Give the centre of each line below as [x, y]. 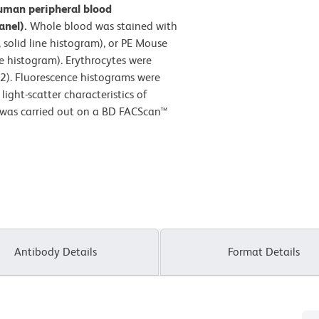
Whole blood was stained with [104, 26]
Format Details [263, 251]
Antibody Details [56, 251]
